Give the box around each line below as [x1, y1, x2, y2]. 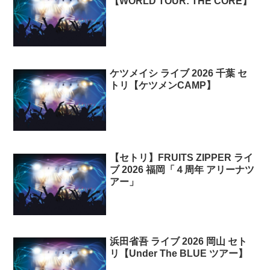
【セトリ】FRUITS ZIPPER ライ [110, 152, 254, 163]
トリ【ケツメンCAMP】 [110, 80, 216, 90]
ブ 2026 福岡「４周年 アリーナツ [110, 164, 255, 175]
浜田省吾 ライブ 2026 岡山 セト [110, 236, 248, 247]
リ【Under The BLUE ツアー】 [110, 248, 248, 259]
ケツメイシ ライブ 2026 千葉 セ [110, 67, 248, 78]
